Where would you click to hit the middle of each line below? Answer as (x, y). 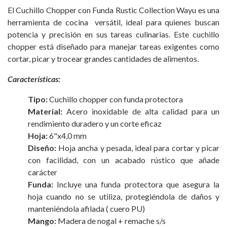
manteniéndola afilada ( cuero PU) (86, 209)
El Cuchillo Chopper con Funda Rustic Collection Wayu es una (113, 10)
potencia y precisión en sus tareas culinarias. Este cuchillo (113, 34)
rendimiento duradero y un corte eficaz (95, 124)
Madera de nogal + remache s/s (111, 221)
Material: (45, 111)
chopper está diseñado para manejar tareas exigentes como (113, 47)
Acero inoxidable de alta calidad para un (141, 111)
